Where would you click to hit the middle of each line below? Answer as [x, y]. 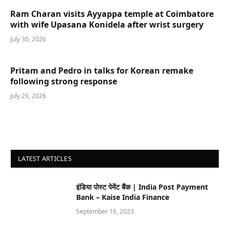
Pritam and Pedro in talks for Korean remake [102, 70]
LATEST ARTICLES [45, 158]
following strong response [64, 81]
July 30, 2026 [28, 39]
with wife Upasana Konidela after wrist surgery [107, 24]
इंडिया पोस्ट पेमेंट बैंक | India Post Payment [142, 187]
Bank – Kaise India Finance [123, 197]
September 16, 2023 [105, 211]
